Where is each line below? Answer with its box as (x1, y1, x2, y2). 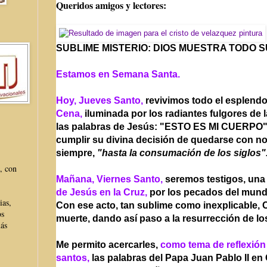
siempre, (56, 147, 97, 158)
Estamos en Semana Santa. (56, 69, 180, 79)
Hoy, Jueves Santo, (56, 95, 145, 105)
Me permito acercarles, (56, 239, 160, 250)
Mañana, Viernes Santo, (56, 173, 163, 184)
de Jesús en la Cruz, (56, 187, 147, 197)
